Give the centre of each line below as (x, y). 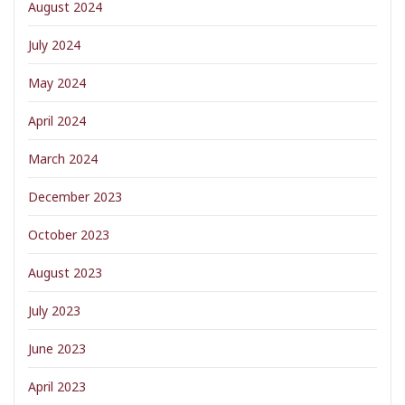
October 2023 (69, 235)
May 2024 (57, 83)
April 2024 (57, 121)
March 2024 (63, 159)
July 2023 (54, 311)
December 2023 (75, 197)
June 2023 (57, 348)
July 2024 (54, 45)
